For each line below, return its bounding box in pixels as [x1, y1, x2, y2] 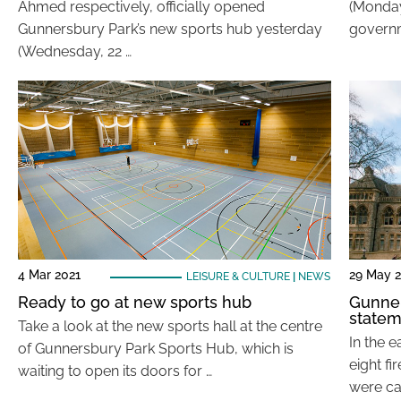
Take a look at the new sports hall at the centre [18, 318, 322, 335]
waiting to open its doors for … [18, 363, 212, 380]
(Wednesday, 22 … [18, 43, 132, 60]
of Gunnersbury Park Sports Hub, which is [18, 340, 294, 357]
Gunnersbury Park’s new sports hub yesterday [18, 21, 322, 38]
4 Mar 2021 [18, 268, 81, 282]
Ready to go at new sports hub [18, 293, 252, 311]
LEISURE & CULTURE [185, 270, 290, 283]
